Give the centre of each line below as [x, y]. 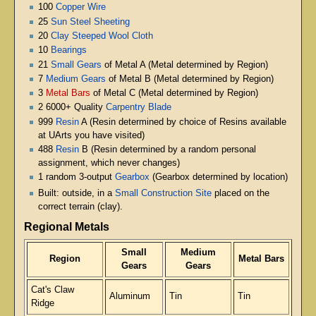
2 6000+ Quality [72, 108]
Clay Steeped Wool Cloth [102, 36]
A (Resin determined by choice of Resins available [183, 122]
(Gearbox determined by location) [219, 177]
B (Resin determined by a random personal [168, 149]
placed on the [241, 193]
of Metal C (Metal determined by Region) [174, 93]
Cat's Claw [52, 290]
